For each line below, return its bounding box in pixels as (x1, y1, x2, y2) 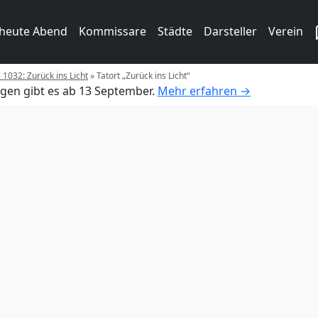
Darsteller (204, 23, 257, 39)
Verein (268, 23, 303, 39)
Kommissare (79, 23, 146, 39)
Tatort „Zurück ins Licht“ (97, 69, 190, 82)
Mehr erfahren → (158, 82, 251, 99)
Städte (158, 23, 192, 39)
